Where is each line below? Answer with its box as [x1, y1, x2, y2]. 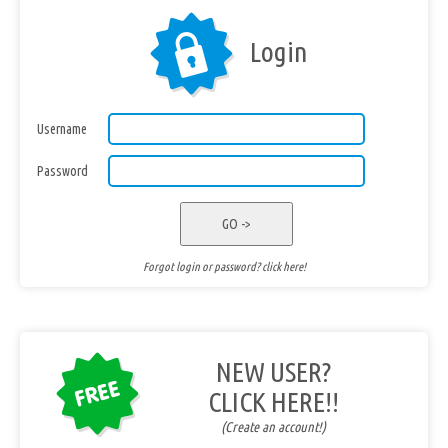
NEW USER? [215, 356, 331, 387]
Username [37, 121, 87, 137]
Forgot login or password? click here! [142, 260, 306, 273]
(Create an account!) [220, 419, 326, 435]
